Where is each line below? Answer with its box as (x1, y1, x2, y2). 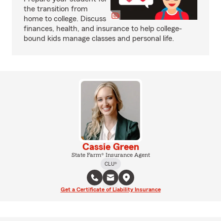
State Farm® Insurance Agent (71, 152, 150, 158)
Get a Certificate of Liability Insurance (60, 186, 161, 192)
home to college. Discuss (24, 15, 106, 23)
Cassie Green (82, 142, 139, 152)
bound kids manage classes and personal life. (24, 35, 174, 42)
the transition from (24, 5, 88, 13)
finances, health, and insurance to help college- (24, 25, 182, 33)
